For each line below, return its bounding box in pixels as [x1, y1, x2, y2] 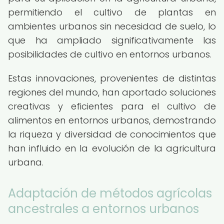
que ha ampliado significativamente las [8, 34, 216, 46]
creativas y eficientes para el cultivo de [8, 100, 216, 112]
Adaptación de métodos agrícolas [8, 185, 212, 201]
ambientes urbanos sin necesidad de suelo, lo [8, 20, 216, 32]
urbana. [8, 156, 43, 168]
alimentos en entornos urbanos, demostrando [8, 114, 216, 126]
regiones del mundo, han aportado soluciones [8, 86, 216, 98]
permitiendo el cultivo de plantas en [8, 6, 216, 18]
